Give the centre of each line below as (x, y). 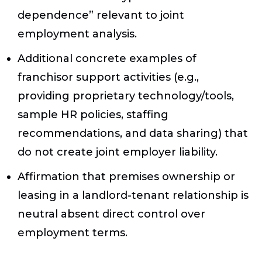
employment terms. (73, 232)
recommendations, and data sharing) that (133, 133)
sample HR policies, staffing (93, 114)
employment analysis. (77, 34)
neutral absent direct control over (111, 214)
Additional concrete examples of (107, 58)
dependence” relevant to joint (101, 15)
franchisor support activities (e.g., (108, 77)
